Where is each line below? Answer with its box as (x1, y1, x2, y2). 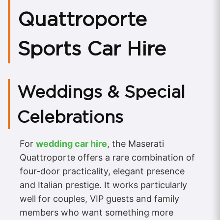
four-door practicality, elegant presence (20, 165, 185, 176)
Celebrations (17, 106, 123, 127)
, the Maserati (107, 138, 164, 149)
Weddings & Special (17, 81, 185, 102)
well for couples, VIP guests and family (20, 193, 179, 204)
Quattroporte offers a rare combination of (20, 152, 195, 163)
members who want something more (20, 207, 173, 218)
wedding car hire (36, 138, 107, 149)
